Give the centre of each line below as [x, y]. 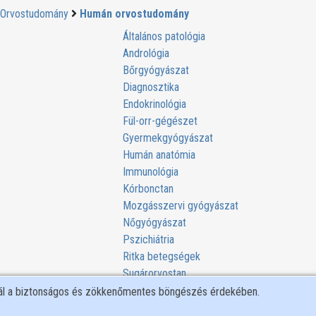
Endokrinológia [155, 104]
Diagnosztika [151, 87]
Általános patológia [164, 36]
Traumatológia [154, 307]
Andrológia [146, 53]
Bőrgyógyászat [156, 70]
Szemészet [149, 290]
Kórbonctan [148, 188]
